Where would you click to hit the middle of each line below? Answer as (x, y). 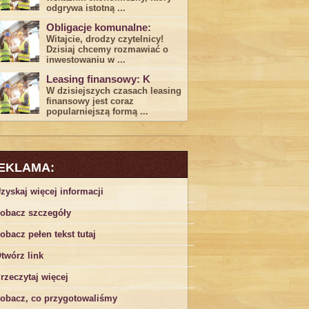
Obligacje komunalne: (99, 27)
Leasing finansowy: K (98, 79)
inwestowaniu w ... (86, 60)
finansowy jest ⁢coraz (90, 101)
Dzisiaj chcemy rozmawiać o (107, 49)
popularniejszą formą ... (97, 111)
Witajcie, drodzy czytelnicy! (105, 39)
